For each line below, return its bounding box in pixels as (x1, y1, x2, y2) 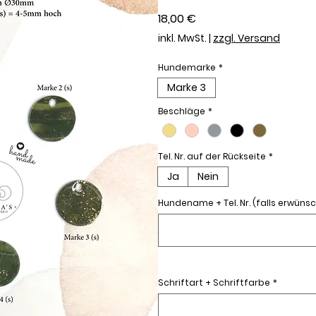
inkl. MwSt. (158, 31, 207, 45)
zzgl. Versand (213, 31, 280, 45)
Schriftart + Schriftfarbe (158, 276, 270, 289)
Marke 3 (167, 80, 206, 95)
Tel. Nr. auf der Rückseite (158, 150, 266, 163)
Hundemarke (158, 61, 216, 73)
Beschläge (158, 105, 205, 117)
